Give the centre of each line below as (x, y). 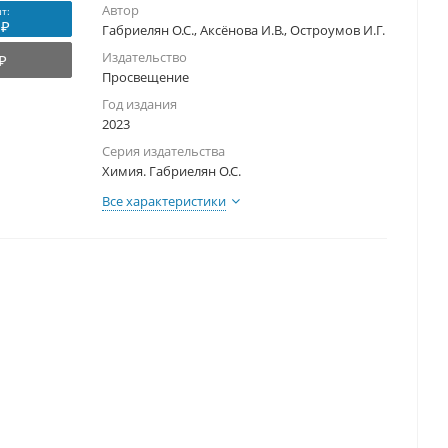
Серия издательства (163, 151)
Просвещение (145, 77)
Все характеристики (164, 201)
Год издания (139, 104)
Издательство (144, 57)
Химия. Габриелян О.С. (171, 171)
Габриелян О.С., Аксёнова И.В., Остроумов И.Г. (243, 30)
